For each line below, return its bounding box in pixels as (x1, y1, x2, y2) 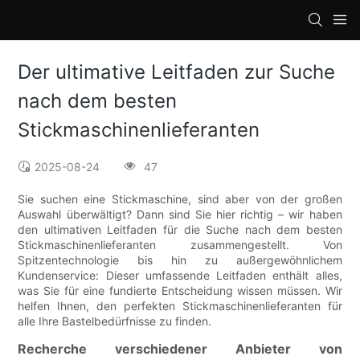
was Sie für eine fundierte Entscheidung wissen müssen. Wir (18, 284, 342, 298)
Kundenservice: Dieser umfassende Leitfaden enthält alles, (18, 268, 342, 283)
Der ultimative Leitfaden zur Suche (18, 60, 336, 84)
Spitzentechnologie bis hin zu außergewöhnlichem (18, 253, 342, 268)
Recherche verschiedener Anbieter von (18, 341, 342, 358)
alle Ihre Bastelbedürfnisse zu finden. (18, 314, 212, 329)
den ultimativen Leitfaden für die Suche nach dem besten (18, 223, 342, 237)
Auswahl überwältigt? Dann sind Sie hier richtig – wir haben (18, 207, 342, 222)
